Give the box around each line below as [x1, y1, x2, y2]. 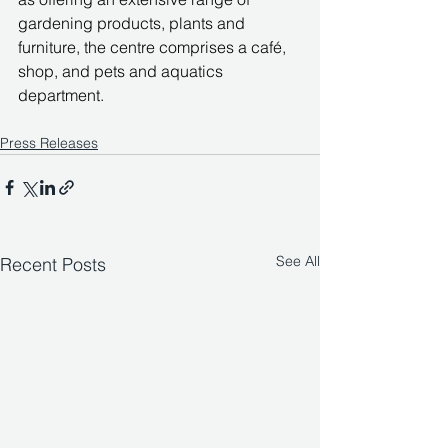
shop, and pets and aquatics [18, 60, 227, 81]
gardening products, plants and [18, 12, 249, 33]
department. [18, 84, 104, 105]
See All [276, 251, 320, 270]
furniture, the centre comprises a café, [18, 36, 290, 57]
